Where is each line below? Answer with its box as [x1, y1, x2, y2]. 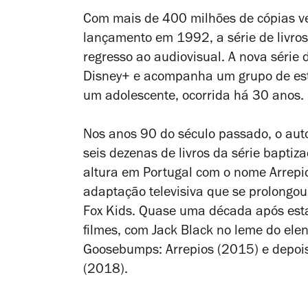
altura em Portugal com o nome [83, 167, 269, 181]
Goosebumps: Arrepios [83, 244, 214, 258]
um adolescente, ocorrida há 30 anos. [83, 90, 304, 104]
